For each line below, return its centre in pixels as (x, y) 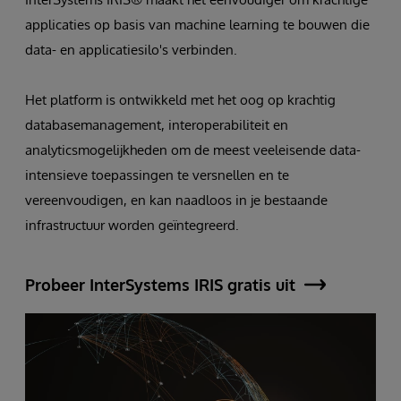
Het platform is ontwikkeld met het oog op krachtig (180, 100)
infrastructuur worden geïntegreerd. (132, 225)
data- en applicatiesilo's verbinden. (131, 50)
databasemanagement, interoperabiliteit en (157, 125)
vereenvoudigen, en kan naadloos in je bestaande (176, 200)
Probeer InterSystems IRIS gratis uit (160, 284)
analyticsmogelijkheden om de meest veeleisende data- (193, 150)
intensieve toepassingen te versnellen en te (157, 175)
